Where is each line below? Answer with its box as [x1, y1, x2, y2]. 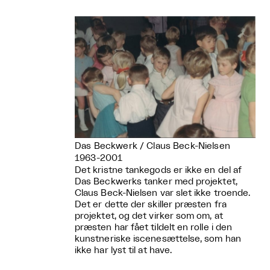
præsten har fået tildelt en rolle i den [75, 223, 233, 233]
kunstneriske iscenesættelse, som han [75, 234, 241, 244]
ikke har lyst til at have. [75, 246, 172, 256]
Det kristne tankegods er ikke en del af [75, 166, 242, 175]
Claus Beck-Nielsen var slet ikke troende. [75, 189, 251, 198]
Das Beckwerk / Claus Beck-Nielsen [75, 142, 230, 151]
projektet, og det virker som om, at [75, 212, 223, 221]
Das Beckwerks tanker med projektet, [75, 177, 237, 187]
